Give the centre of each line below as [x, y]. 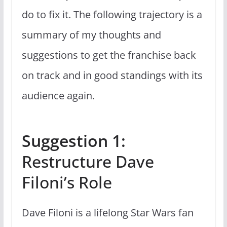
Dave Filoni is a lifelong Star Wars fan [107, 212]
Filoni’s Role [67, 182]
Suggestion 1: [73, 140]
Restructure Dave [88, 161]
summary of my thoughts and [91, 34]
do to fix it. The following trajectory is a [112, 14]
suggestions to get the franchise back [109, 55]
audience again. [59, 95]
